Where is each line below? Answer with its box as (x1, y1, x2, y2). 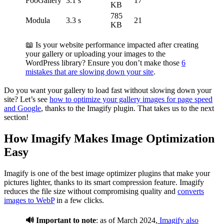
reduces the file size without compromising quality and (4, 186, 177, 195)
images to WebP (4, 195, 54, 204)
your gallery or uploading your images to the (25, 49, 165, 58)
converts (177, 186, 204, 195)
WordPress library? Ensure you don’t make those (25, 58, 181, 67)
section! (4, 112, 28, 121)
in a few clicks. (54, 195, 104, 204)
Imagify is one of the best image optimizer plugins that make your (4, 168, 210, 177)
